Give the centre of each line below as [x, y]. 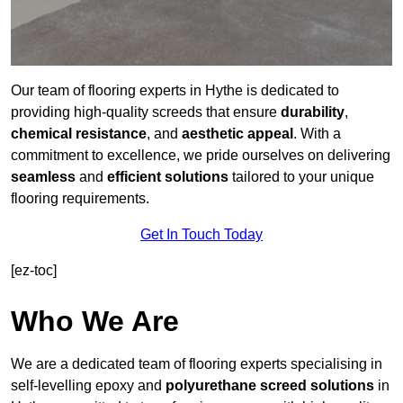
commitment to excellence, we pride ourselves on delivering [201, 156]
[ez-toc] [34, 271]
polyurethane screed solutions [270, 386]
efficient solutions [168, 177]
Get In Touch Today [201, 235]
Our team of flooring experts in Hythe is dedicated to [175, 91]
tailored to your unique [301, 177]
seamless [43, 177]
